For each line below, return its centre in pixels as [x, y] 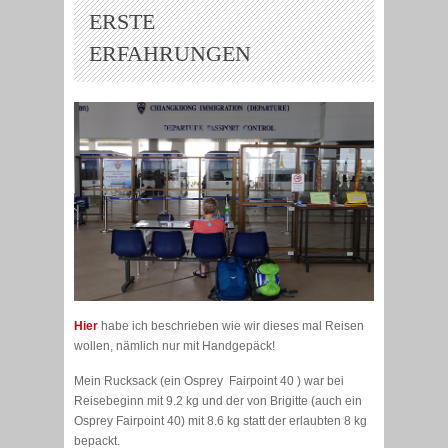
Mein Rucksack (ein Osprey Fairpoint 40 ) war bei [209, 381]
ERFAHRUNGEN [170, 53]
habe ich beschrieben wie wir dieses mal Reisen [231, 326]
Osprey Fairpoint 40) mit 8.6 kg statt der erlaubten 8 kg [220, 421]
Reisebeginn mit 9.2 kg [138, 401]
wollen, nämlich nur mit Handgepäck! [174, 346]
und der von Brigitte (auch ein [282, 401]
